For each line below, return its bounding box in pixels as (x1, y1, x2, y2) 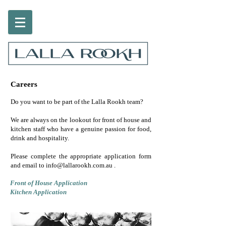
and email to (11, 161, 46, 169)
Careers (11, 80, 37, 88)
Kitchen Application (10, 188, 67, 196)
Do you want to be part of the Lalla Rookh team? (11, 98, 143, 105)
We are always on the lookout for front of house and (11, 116, 151, 124)
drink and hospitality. (11, 134, 69, 142)
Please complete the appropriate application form (11, 152, 151, 160)
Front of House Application (10, 179, 87, 187)
